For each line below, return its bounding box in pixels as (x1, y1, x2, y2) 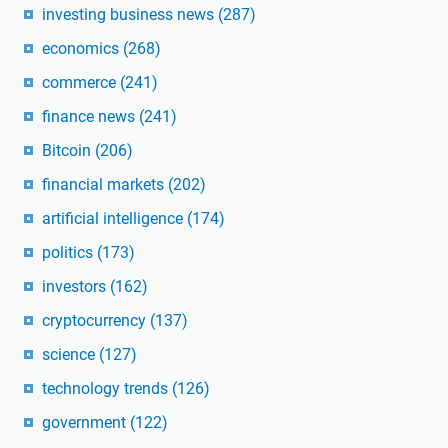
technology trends (42, 378, 172, 398)
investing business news (42, 4, 218, 24)
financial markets (42, 174, 168, 194)
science (42, 344, 99, 364)
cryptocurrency (42, 310, 150, 330)
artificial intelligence (42, 208, 187, 228)
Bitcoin (42, 140, 95, 160)
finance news (42, 106, 139, 126)
